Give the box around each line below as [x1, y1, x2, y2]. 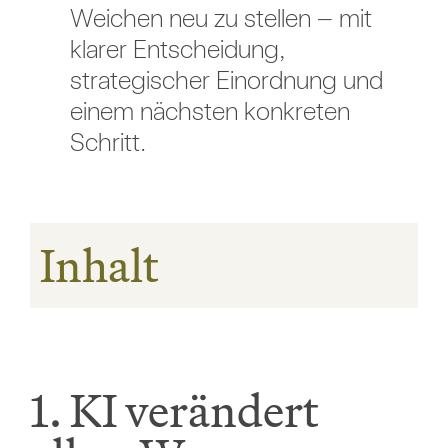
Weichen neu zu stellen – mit [69, 2, 372, 34]
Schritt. [69, 126, 146, 158]
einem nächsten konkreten [69, 95, 350, 127]
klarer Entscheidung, [69, 33, 285, 65]
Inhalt [39, 237, 159, 295]
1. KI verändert [29, 382, 319, 440]
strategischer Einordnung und [69, 64, 383, 96]
